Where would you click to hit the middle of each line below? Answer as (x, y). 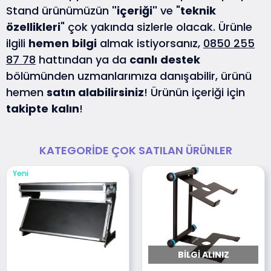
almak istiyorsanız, (150, 44)
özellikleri (33, 27)
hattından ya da (83, 60)
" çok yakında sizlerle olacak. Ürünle (156, 27)
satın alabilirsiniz (95, 93)
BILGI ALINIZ (203, 254)
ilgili (17, 44)
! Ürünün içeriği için (194, 93)
